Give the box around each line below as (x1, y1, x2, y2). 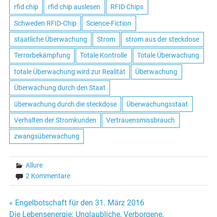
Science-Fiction (86, 19, 132, 27)
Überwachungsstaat (126, 100, 188, 108)
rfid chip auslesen (48, 3, 101, 11)
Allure (26, 161, 43, 170)
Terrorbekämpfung (14, 51, 70, 60)
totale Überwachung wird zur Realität (14, 67, 125, 76)
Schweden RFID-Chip (14, 19, 77, 27)
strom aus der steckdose (125, 35, 200, 44)
